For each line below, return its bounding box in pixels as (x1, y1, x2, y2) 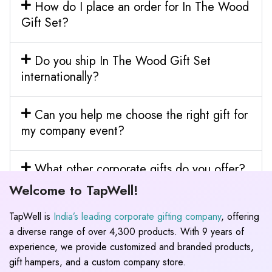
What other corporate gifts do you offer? (34, 160, 245, 178)
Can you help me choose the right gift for (34, 106, 248, 124)
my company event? (21, 121, 124, 140)
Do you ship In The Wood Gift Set (34, 52, 211, 70)
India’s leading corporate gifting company (53, 209, 221, 223)
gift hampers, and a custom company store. (9, 254, 186, 269)
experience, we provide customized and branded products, (9, 239, 254, 254)
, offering (221, 209, 259, 223)
